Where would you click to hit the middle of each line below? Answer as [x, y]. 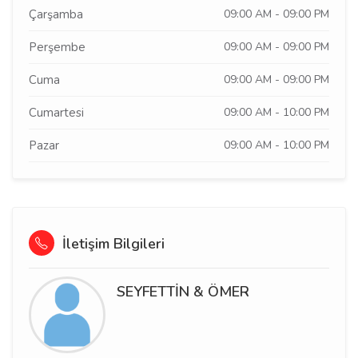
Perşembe [57, 47]
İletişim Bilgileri [111, 244]
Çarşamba [56, 14]
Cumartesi [56, 113]
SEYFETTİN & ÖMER [183, 292]
